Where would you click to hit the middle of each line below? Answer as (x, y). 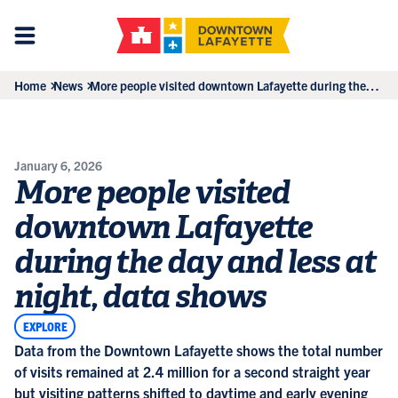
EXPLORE (45, 326)
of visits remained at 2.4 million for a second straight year (192, 371)
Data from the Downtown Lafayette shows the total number (199, 350)
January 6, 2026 (58, 165)
